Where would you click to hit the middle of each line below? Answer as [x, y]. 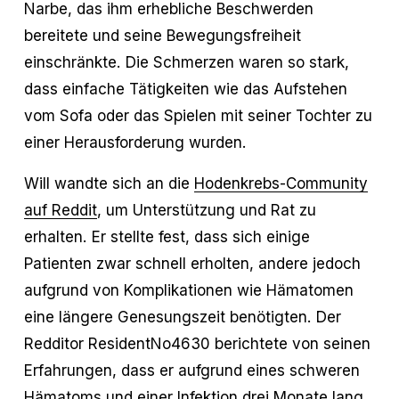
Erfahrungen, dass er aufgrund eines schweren [191, 370]
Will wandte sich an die [109, 183]
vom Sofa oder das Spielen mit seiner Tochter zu [198, 115]
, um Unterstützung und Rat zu [206, 209]
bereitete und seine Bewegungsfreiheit [162, 35]
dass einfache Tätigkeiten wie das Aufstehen [185, 88]
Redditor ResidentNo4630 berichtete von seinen [197, 343]
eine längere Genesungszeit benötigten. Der [182, 316]
